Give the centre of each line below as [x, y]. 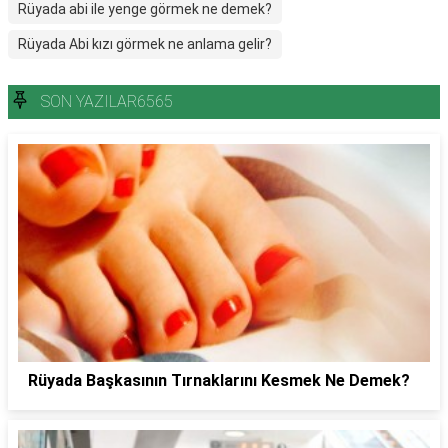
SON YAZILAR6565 [107, 101]
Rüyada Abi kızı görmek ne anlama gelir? [145, 44]
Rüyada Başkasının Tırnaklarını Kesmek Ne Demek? [219, 380]
